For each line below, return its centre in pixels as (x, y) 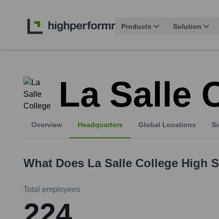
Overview (47, 125)
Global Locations (167, 125)
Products (136, 27)
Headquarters (100, 125)
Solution (187, 27)
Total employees (52, 190)
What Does (55, 163)
